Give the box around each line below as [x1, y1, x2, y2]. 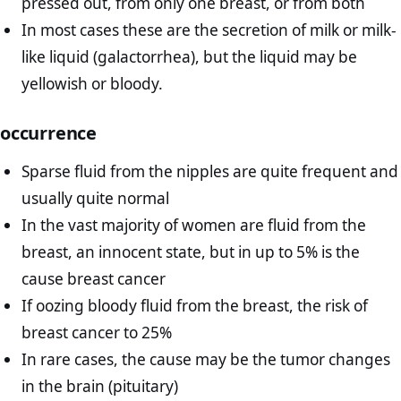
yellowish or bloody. [21, 73, 164, 94]
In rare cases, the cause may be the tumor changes [21, 349, 391, 371]
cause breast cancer [21, 269, 166, 290]
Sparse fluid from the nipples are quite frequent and [21, 161, 399, 183]
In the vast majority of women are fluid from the [21, 215, 367, 236]
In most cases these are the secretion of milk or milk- [21, 19, 397, 40]
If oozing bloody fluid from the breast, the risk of [21, 295, 369, 317]
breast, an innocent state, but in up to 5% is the [21, 242, 361, 263]
